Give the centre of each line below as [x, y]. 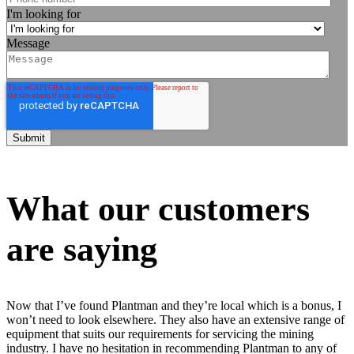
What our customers [158, 209]
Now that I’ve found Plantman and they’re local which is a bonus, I [174, 305]
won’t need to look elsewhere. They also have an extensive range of [175, 319]
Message [28, 43]
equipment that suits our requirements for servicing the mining [160, 333]
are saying [82, 250]
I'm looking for [43, 13]
